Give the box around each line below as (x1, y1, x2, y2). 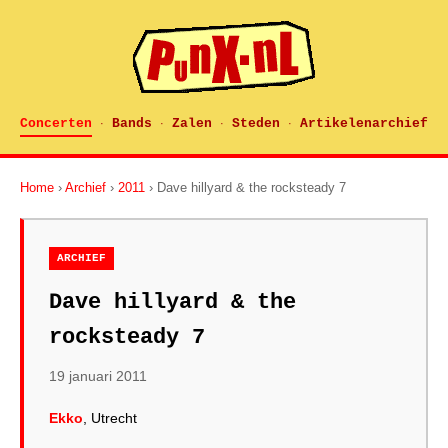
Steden (232, 116, 280, 131)
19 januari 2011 (49, 368, 147, 384)
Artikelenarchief (300, 116, 428, 131)
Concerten (20, 116, 92, 131)
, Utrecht (83, 410, 137, 426)
